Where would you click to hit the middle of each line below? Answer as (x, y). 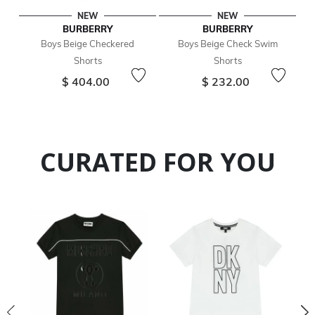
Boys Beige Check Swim (227, 44)
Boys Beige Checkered (88, 44)
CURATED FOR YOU (157, 162)
